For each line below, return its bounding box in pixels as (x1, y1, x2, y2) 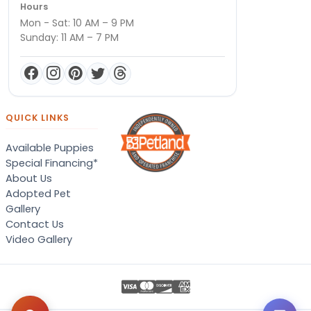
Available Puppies (6, 140, 94, 155)
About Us (6, 171, 52, 185)
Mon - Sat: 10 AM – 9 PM (20, 15, 134, 30)
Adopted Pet (6, 186, 71, 201)
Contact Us (6, 217, 64, 231)
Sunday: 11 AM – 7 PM (20, 30, 119, 44)
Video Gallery (6, 232, 72, 246)
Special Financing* (6, 155, 98, 170)
